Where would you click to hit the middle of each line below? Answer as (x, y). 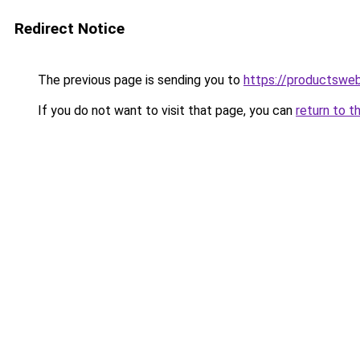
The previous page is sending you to (139, 80)
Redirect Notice (70, 29)
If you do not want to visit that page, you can (165, 110)
